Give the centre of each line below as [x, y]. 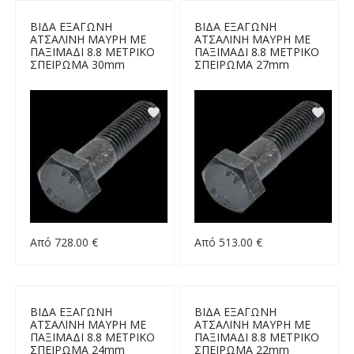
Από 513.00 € [228, 243]
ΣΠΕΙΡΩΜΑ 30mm [77, 64]
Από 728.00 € [64, 243]
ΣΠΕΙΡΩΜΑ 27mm [241, 64]
